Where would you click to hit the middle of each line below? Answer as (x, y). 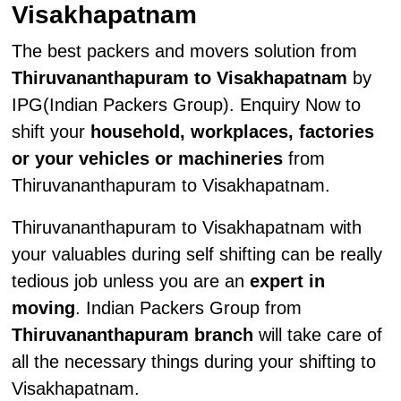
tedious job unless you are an (130, 282)
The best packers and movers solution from (184, 51)
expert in (287, 282)
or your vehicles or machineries (147, 158)
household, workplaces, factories (232, 131)
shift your (51, 131)
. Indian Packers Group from (188, 308)
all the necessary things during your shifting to (193, 362)
